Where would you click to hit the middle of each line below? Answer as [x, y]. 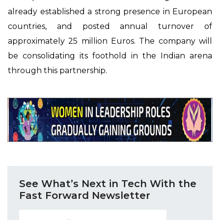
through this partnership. [57, 70]
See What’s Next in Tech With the [108, 183]
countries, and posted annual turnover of [110, 26]
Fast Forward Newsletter [85, 195]
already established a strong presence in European [110, 11]
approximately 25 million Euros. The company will [110, 41]
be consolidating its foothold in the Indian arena [110, 55]
